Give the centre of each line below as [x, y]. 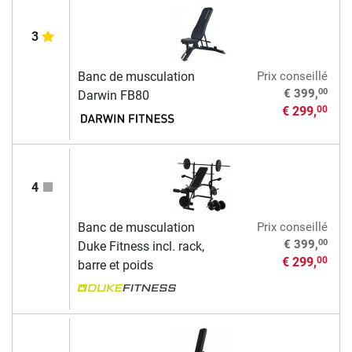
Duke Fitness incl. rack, [141, 246]
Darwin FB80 [113, 95]
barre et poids [115, 265]
